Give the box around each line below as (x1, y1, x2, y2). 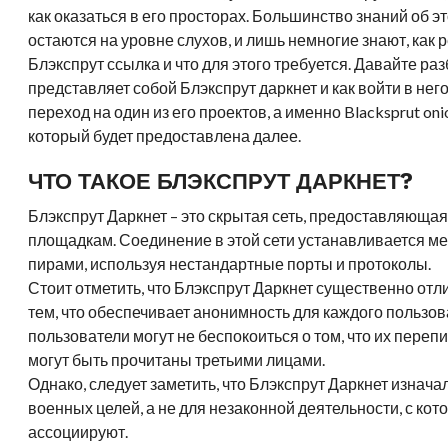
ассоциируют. (28, 422, 129, 441)
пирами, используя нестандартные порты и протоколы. (28, 254, 432, 273)
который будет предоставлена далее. (28, 126, 302, 145)
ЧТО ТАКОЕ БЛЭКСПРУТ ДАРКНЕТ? (28, 168, 414, 194)
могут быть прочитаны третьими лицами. (28, 350, 326, 369)
